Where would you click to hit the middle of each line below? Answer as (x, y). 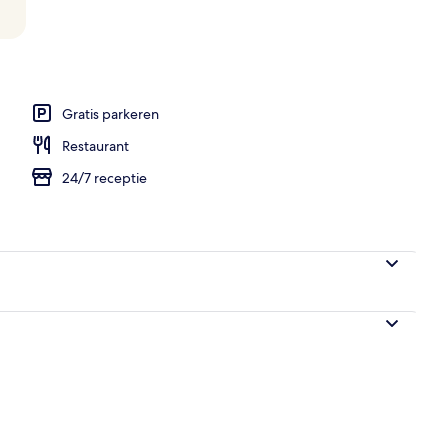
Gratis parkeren (110, 113)
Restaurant (95, 145)
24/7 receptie (104, 177)
